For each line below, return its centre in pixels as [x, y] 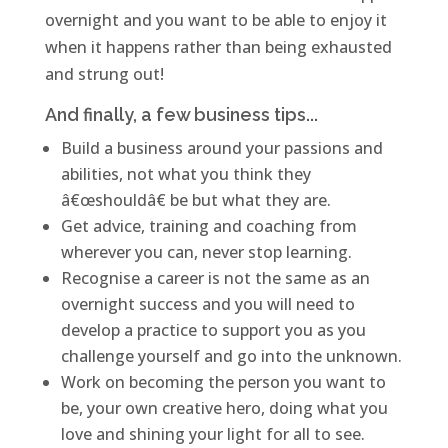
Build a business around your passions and [221, 148]
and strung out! [104, 74]
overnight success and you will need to [207, 304]
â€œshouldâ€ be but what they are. [197, 200]
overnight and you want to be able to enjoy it [215, 20]
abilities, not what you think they [185, 174]
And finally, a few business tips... [181, 115]
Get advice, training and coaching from [208, 226]
